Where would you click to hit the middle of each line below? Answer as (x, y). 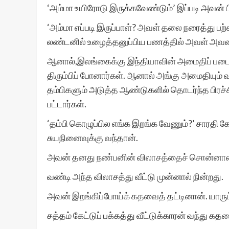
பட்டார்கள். (67, 104)
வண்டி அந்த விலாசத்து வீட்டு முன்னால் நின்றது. (135, 176)
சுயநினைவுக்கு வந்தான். (93, 138)
